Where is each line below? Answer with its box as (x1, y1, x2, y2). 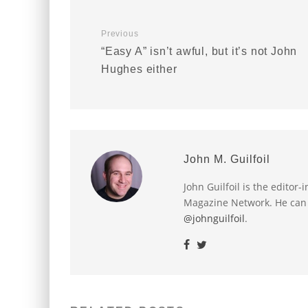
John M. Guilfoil (184, 153, 270, 165)
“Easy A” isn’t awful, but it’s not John (101, 45, 298, 57)
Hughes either (101, 63, 177, 75)
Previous (101, 29, 139, 38)
